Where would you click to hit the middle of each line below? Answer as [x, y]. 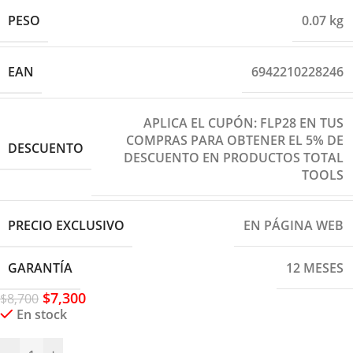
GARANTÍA [40, 268]
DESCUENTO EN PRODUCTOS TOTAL [234, 157]
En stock [41, 314]
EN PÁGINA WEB [294, 226]
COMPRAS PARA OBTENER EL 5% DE [235, 140]
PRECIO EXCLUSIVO [66, 225]
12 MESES [315, 268]
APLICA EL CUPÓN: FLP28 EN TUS [243, 123]
